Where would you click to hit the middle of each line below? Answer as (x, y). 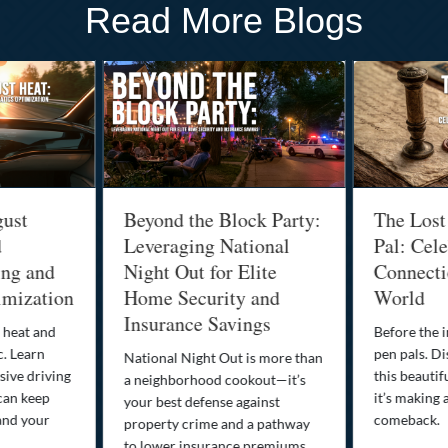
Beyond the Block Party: (222, 220)
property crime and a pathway (216, 424)
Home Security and (201, 298)
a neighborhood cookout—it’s (214, 380)
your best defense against (201, 402)
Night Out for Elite (200, 272)
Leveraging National (206, 246)
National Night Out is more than (223, 358)
